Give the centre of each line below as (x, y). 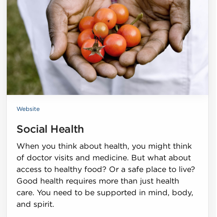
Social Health (50, 129)
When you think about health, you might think (104, 146)
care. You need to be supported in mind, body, (105, 193)
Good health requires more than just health (98, 181)
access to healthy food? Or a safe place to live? (106, 169)
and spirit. (36, 204)
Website (28, 109)
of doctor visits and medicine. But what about (104, 158)
